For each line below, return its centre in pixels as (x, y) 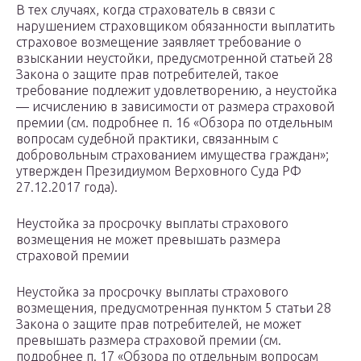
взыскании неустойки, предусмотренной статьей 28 (174, 58)
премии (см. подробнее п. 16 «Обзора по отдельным (174, 123)
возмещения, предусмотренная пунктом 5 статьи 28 (174, 308)
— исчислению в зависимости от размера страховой (175, 107)
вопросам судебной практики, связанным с (147, 139)
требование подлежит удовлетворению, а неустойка (176, 91)
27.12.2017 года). (67, 187)
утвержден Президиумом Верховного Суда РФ (159, 171)
